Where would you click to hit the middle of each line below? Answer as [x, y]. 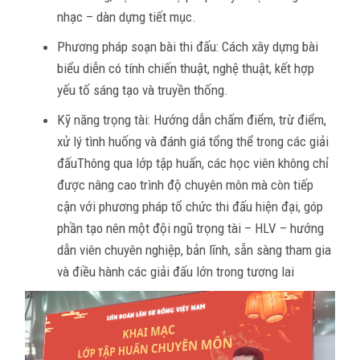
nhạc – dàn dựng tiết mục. [127, 16]
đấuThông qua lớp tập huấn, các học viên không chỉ [193, 163]
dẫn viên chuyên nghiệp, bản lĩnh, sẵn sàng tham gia [194, 250]
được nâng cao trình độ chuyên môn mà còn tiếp [185, 184]
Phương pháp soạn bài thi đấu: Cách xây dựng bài [188, 46]
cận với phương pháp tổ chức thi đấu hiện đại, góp [190, 206]
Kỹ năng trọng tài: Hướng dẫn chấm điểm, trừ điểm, [192, 119]
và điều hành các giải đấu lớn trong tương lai [176, 271]
